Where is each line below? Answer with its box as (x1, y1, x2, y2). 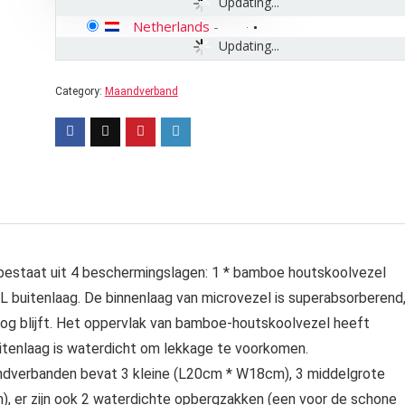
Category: (54, 85, 105, 98)
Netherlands (132, 17, 210, 35)
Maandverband (104, 85, 178, 98)
